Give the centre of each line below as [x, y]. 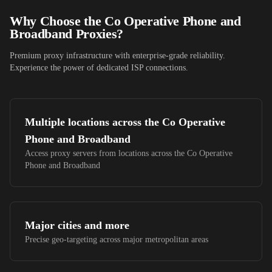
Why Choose [47, 21]
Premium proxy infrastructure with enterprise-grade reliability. [117, 56]
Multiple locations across [85, 122]
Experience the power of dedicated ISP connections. [99, 68]
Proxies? [98, 34]
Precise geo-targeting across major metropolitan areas [117, 240]
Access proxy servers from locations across [100, 153]
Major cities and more [77, 225]
